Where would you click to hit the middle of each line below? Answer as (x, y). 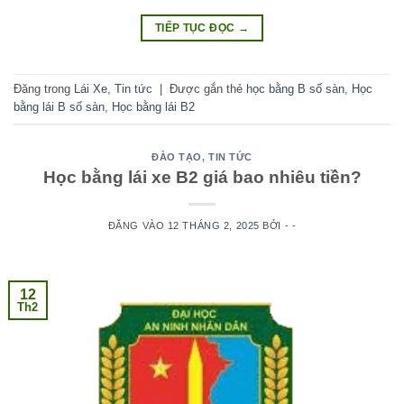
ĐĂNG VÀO (138, 226)
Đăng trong (44, 88)
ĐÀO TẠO (177, 156)
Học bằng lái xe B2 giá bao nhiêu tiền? (202, 178)
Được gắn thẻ (208, 88)
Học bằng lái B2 (153, 106)
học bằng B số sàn (295, 88)
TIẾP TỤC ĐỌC (196, 28)
